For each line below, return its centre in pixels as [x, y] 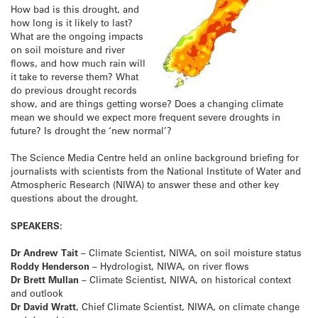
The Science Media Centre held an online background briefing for [155, 158]
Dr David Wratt [43, 306]
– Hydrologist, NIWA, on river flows [169, 265]
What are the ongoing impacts [77, 36]
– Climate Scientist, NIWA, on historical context [185, 279]
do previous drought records [74, 90]
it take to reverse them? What [75, 77]
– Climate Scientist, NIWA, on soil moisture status [190, 252]
